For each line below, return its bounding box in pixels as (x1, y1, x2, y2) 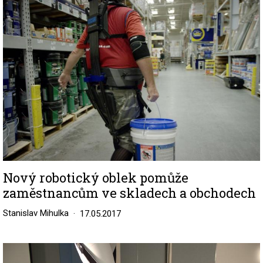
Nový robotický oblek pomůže (3, 169, 188, 187)
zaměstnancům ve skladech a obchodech (3, 184, 256, 202)
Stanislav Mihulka (3, 208, 69, 219)
